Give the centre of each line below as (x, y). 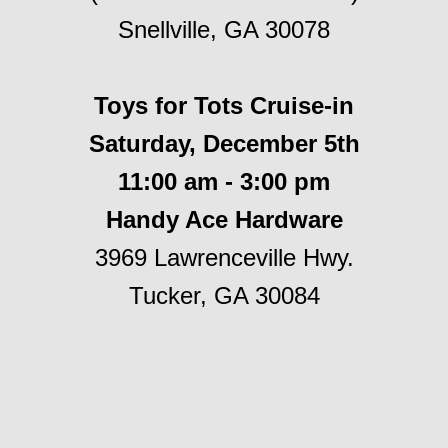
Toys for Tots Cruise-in (224, 105)
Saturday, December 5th (224, 143)
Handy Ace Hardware (224, 219)
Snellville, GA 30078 (224, 29)
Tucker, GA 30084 (224, 295)
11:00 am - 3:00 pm (224, 181)
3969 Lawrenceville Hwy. (224, 257)
